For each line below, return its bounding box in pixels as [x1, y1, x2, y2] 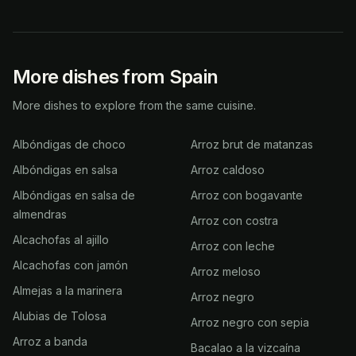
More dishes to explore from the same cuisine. [13, 99, 256, 112]
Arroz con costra [191, 214, 278, 227]
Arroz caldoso [191, 163, 265, 176]
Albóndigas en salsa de [13, 188, 135, 202]
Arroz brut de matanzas [191, 137, 313, 151]
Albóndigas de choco [13, 137, 126, 151]
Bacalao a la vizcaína [191, 341, 300, 354]
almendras [13, 207, 67, 221]
